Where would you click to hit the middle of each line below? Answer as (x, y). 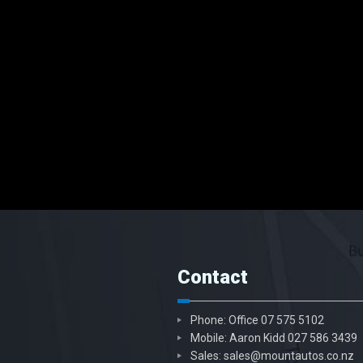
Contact (213, 277)
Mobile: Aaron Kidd (239, 337)
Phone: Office (226, 320)
